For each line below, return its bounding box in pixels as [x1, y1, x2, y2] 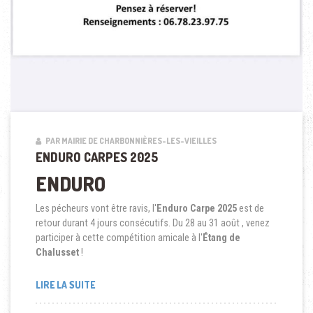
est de [236, 203, 264, 214]
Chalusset [35, 247, 79, 259]
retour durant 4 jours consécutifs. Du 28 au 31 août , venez [35, 217, 270, 229]
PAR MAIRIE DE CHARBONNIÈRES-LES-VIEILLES [43, 136, 217, 147]
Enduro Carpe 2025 [156, 203, 237, 214]
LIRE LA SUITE [35, 279, 95, 291]
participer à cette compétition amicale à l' [35, 232, 203, 244]
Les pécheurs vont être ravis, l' [35, 203, 156, 214]
